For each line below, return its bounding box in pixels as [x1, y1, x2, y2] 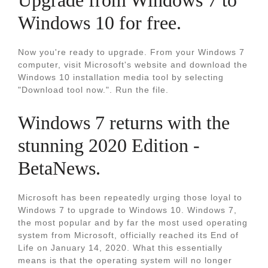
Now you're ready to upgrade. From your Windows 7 [18, 47, 245, 57]
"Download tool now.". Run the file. [18, 85, 169, 95]
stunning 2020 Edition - [18, 135, 200, 156]
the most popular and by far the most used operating [18, 218, 248, 227]
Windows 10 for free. [18, 12, 181, 33]
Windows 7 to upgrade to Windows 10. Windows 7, [18, 205, 237, 215]
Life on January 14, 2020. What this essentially [18, 243, 223, 252]
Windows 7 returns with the [18, 112, 230, 133]
